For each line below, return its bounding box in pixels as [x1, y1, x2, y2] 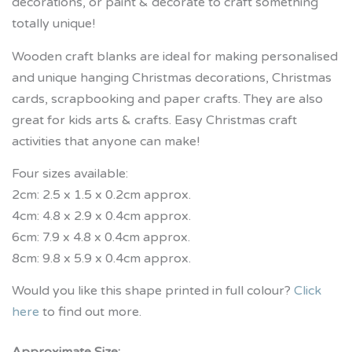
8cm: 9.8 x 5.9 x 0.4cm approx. [12, 251, 191, 267]
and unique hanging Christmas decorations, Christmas [12, 69, 332, 86]
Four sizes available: [12, 166, 128, 182]
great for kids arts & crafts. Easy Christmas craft [12, 112, 297, 128]
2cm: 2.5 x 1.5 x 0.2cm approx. [12, 187, 191, 203]
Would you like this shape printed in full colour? [12, 283, 294, 299]
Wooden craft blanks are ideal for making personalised [12, 48, 338, 64]
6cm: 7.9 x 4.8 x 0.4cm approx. [12, 229, 190, 246]
